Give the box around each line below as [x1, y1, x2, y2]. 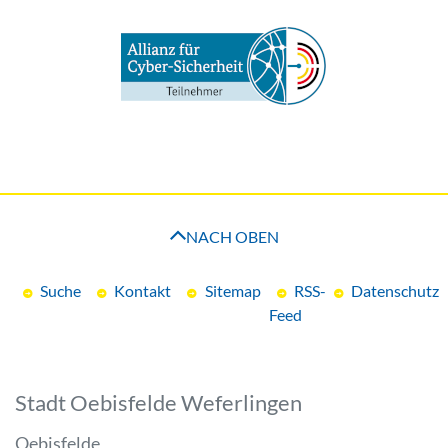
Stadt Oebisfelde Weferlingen [15, 390, 302, 417]
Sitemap [204, 281, 261, 301]
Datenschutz [350, 281, 439, 301]
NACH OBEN [185, 227, 279, 247]
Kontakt [114, 281, 172, 301]
